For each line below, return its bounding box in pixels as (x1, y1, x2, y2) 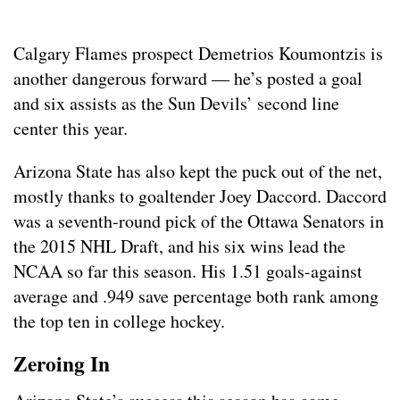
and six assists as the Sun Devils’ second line (13, 91, 339, 116)
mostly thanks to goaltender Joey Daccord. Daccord (13, 184, 387, 209)
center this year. (13, 116, 128, 141)
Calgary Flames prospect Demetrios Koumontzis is (13, 41, 383, 66)
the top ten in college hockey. (13, 309, 225, 334)
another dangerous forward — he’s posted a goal (13, 66, 362, 91)
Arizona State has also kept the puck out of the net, (13, 159, 382, 184)
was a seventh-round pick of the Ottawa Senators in (13, 209, 384, 234)
